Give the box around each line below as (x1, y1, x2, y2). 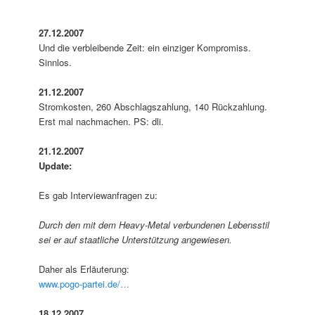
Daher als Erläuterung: (39, 262, 130, 276)
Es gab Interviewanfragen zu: (39, 188, 158, 202)
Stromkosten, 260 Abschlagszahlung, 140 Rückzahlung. (39, 99, 268, 113)
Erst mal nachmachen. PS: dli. (39, 114, 165, 128)
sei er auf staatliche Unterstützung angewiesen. (39, 233, 233, 247)
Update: (39, 158, 72, 172)
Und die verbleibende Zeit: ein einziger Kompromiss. (39, 40, 252, 54)
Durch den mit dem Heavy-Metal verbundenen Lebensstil (39, 218, 270, 232)
